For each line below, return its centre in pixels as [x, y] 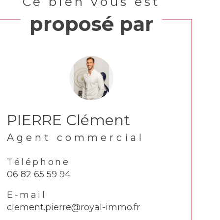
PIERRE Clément [69, 120]
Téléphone [39, 162]
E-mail [27, 195]
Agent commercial [76, 138]
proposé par [91, 24]
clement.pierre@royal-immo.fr [73, 207]
